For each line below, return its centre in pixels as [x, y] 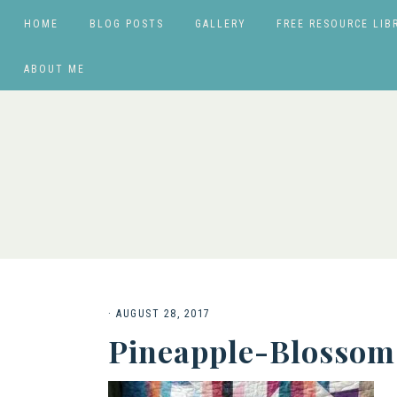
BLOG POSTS [126, 24]
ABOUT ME [54, 69]
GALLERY [220, 24]
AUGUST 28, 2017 [163, 314]
